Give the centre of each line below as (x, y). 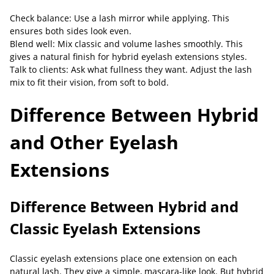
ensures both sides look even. (71, 31)
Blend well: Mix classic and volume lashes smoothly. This (126, 44)
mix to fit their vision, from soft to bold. (89, 82)
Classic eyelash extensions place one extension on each (124, 258)
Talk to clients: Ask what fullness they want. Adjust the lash (131, 69)
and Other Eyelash (94, 142)
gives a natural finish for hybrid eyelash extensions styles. (128, 57)
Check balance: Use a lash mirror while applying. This (120, 18)
